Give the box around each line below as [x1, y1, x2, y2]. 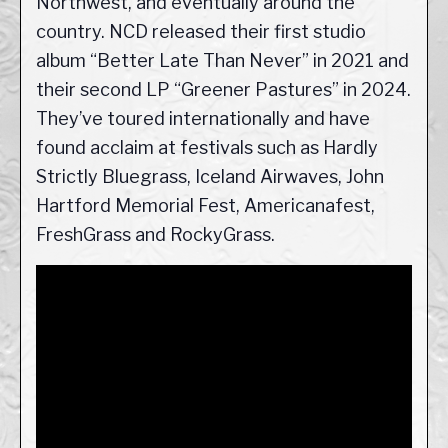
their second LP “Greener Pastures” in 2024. [36, 79, 411, 101]
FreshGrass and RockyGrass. [36, 224, 275, 246]
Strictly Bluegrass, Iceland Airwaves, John [36, 166, 384, 188]
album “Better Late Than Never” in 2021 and [36, 50, 409, 72]
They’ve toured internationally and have [36, 108, 370, 130]
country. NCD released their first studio [36, 21, 366, 43]
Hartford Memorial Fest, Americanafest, [36, 195, 375, 217]
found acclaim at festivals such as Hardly [36, 137, 378, 159]
